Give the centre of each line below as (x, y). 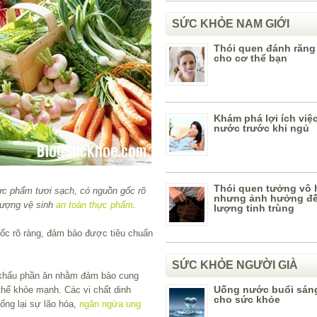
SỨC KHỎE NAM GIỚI (231, 24)
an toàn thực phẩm (94, 204)
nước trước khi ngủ (261, 128)
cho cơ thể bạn (250, 58)
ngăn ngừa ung (110, 304)
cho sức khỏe (247, 299)
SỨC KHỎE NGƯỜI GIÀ (235, 265)
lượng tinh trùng (254, 208)
